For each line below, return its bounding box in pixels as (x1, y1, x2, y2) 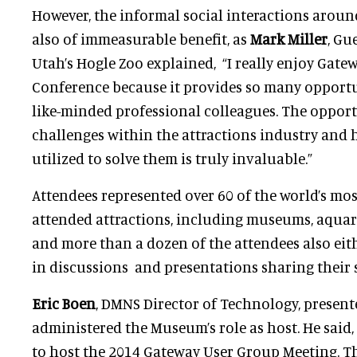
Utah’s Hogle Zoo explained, (32, 53, 222, 73)
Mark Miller (250, 29, 328, 49)
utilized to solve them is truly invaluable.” (32, 149, 312, 168)
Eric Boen (32, 294, 96, 313)
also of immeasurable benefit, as (32, 29, 250, 49)
